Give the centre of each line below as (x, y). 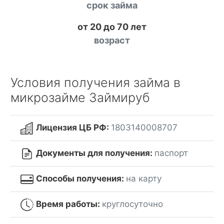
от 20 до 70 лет (112, 27)
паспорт (171, 153)
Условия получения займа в (95, 82)
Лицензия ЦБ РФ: (73, 127)
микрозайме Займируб (80, 97)
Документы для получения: (95, 153)
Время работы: (69, 204)
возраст (112, 40)
